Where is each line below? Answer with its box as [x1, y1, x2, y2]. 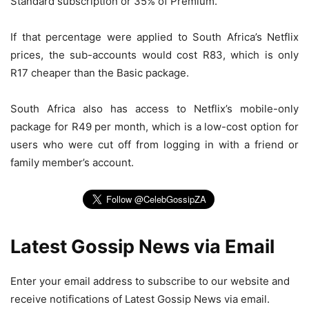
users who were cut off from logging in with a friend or [10, 137, 299, 151]
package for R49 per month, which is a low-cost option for [10, 119, 299, 133]
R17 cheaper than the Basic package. [10, 66, 189, 79]
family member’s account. [10, 155, 134, 169]
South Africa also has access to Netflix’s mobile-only [10, 101, 299, 115]
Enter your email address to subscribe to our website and [10, 274, 290, 288]
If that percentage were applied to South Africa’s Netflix [10, 30, 299, 43]
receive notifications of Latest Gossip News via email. [10, 292, 270, 306]
